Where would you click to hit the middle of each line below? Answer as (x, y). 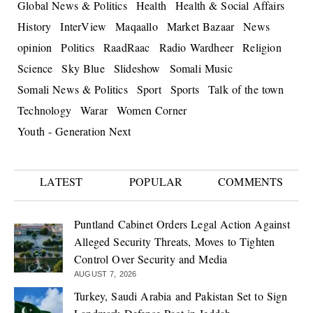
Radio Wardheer (196, 48)
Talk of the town (246, 89)
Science (35, 68)
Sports (185, 89)
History (35, 27)
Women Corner (152, 110)
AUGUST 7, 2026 (105, 274)
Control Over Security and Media (151, 259)
